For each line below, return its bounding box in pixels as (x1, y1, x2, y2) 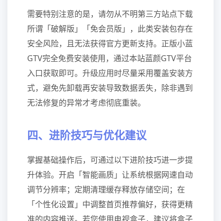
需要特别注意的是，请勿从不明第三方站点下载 (27, 8, 193, 19)
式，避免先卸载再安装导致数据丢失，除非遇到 (27, 82, 193, 93)
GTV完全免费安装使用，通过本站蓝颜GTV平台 (27, 53, 192, 64)
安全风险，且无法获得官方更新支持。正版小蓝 (27, 38, 193, 49)
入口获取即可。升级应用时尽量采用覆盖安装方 (27, 68, 193, 78)
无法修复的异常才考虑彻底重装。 (27, 97, 146, 108)
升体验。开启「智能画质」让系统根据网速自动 (27, 169, 193, 180)
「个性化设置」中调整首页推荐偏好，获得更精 (27, 199, 193, 210)
